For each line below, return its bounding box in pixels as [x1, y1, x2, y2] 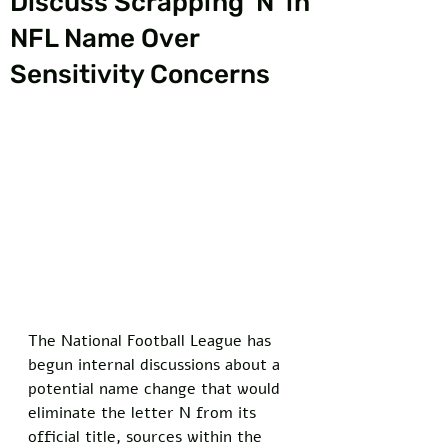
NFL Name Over [10, 23, 199, 54]
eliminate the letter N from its [28, 401, 261, 424]
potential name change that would [28, 377, 285, 400]
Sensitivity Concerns [10, 59, 270, 90]
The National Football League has [28, 329, 276, 352]
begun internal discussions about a [28, 353, 285, 376]
